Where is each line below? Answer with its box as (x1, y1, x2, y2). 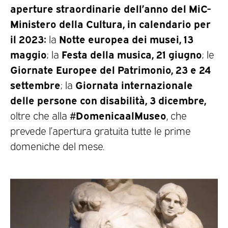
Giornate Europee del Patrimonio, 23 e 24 (10, 62, 211, 76)
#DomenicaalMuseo (70, 108, 166, 122)
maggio (10, 47, 47, 61)
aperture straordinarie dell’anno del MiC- (10, 1, 211, 15)
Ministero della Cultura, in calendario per (10, 16, 211, 31)
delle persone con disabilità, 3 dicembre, (10, 93, 206, 107)
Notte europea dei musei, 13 (56, 32, 193, 46)
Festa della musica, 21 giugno (62, 47, 202, 61)
